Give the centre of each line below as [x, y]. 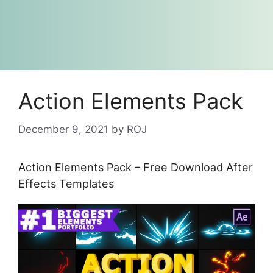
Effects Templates [66, 183]
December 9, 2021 [63, 129]
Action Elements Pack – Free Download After [136, 167]
